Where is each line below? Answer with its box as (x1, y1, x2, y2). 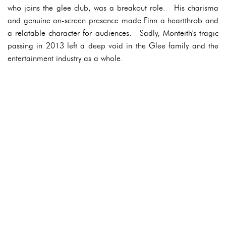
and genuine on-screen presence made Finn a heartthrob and (8, 16, 218, 25)
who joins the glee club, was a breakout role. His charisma (8, 3, 218, 13)
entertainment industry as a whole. (8, 53, 123, 63)
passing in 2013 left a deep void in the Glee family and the (8, 41, 218, 50)
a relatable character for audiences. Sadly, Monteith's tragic (8, 28, 218, 38)
